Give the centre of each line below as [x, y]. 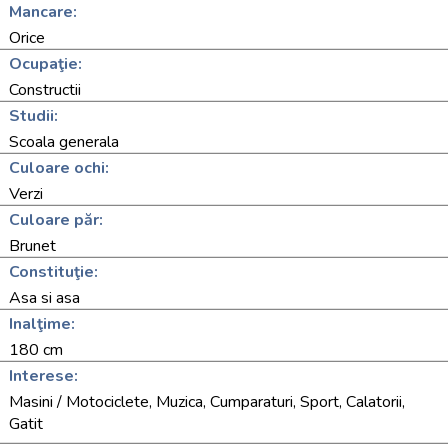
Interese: [43, 376]
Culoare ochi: [59, 168]
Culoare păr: [56, 220]
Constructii [45, 90]
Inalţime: [42, 324]
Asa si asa [44, 298]
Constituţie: [53, 272]
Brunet [32, 246]
